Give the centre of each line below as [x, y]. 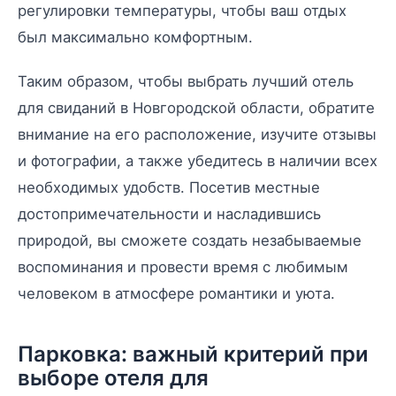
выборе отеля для [113, 377]
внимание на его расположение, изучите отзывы [197, 134]
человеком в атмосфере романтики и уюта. [176, 293]
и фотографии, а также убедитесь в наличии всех [198, 160]
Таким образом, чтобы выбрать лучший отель [186, 81]
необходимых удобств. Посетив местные [169, 187]
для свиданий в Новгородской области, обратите [196, 107]
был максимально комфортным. [135, 37]
